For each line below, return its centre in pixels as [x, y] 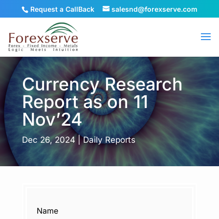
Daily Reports [109, 140]
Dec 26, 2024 [48, 140]
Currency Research [102, 84]
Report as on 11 [85, 102]
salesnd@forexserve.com [154, 9]
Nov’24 [52, 119]
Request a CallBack [62, 9]
